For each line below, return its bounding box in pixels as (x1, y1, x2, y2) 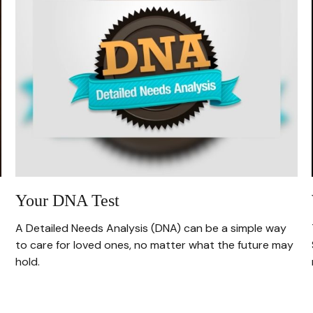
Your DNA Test (15, 191, 120, 210)
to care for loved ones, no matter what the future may (15, 238, 294, 253)
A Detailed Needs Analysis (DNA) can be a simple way (15, 221, 287, 236)
